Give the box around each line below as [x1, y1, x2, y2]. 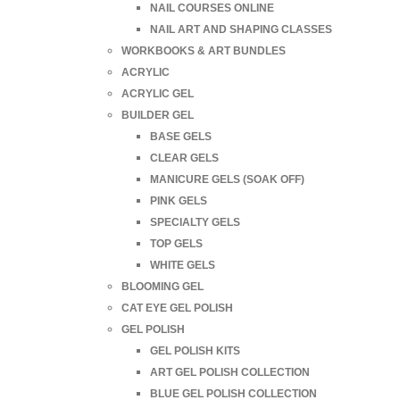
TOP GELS [150, 237, 203, 250]
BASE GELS [150, 129, 212, 143]
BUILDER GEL [121, 108, 194, 121]
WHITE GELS [150, 258, 215, 271]
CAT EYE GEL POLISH [121, 301, 233, 314]
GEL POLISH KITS [150, 344, 240, 357]
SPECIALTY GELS [150, 215, 240, 229]
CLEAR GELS [150, 151, 219, 164]
